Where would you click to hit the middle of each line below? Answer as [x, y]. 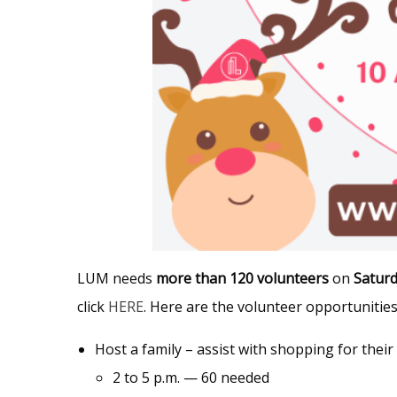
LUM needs [117, 278]
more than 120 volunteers [244, 278]
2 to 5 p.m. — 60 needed [191, 377]
